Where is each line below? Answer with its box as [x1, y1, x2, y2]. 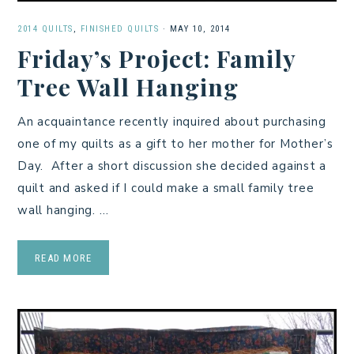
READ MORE [35, 252, 92, 265]
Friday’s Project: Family [17, 43, 296, 75]
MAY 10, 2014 [169, 24, 231, 35]
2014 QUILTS [17, 24, 73, 35]
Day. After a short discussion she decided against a [17, 158, 326, 175]
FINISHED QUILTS [80, 24, 159, 35]
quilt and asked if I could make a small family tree [17, 180, 314, 197]
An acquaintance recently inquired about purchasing [17, 114, 326, 130]
